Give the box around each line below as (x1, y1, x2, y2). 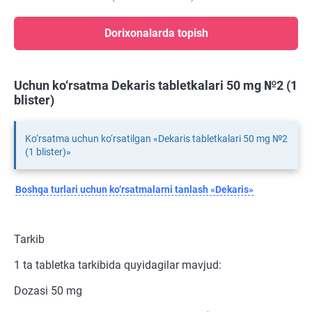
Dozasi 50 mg (14, 284, 82, 298)
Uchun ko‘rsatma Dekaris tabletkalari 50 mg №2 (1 (14, 78, 297, 93)
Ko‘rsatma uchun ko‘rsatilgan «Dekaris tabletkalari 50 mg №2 (25, 133, 288, 145)
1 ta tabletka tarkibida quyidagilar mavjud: (14, 258, 221, 272)
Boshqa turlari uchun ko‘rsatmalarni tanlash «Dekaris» (15, 184, 253, 196)
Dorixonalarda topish (104, 26, 208, 40)
